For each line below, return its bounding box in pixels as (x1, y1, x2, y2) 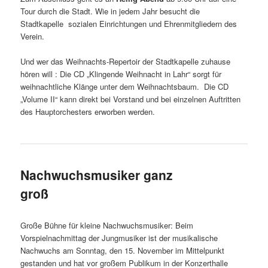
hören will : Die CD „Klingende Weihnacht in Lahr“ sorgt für (20, 68, 222, 80)
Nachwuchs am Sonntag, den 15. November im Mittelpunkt (20, 245, 225, 257)
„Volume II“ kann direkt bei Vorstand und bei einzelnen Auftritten (20, 93, 241, 105)
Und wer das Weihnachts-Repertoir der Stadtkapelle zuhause (20, 56, 231, 68)
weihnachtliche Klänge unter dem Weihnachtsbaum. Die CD (20, 81, 229, 93)
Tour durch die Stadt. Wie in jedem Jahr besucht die (20, 5, 200, 17)
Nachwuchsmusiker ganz (20, 165, 173, 184)
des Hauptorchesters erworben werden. (20, 106, 156, 118)
